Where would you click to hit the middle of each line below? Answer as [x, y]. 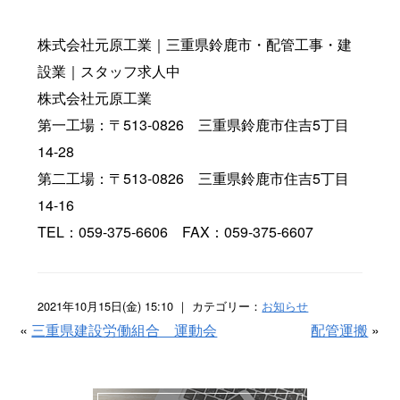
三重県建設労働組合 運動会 [125, 329]
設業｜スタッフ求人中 [109, 71]
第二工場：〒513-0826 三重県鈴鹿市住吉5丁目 [194, 178]
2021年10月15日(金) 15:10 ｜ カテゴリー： [150, 305]
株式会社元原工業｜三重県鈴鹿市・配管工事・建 [195, 44]
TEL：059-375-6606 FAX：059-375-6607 [176, 231]
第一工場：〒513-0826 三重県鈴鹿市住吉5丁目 [194, 124]
